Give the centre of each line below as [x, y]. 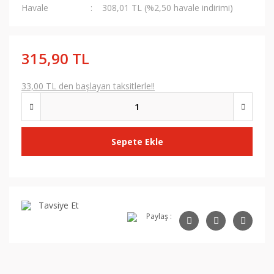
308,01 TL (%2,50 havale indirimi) [168, 8]
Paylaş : [159, 216]
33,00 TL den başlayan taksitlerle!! [88, 86]
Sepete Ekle [137, 142]
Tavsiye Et [59, 205]
